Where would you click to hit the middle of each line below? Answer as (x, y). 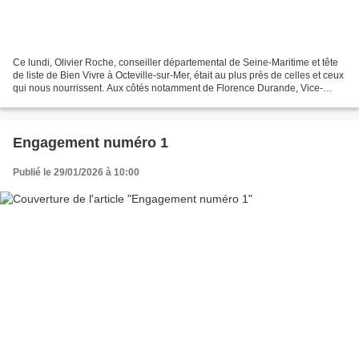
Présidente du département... (76, 101)
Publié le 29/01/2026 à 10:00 (76, 172)
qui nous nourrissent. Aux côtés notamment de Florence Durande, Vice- (168, 88)
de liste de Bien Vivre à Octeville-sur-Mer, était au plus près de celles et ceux (178, 75)
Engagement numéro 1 (91, 142)
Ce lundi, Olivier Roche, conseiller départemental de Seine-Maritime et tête (175, 62)
